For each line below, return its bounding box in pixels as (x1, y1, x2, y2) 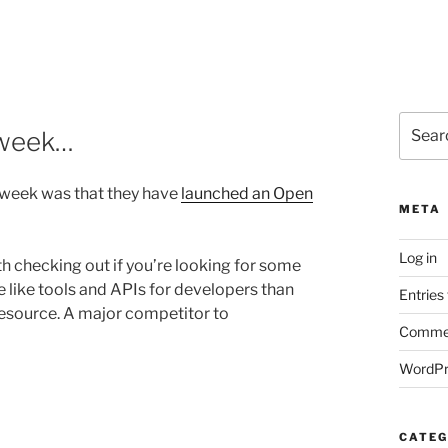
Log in (398, 249, 437, 267)
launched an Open (181, 184, 313, 204)
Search (397, 113, 446, 130)
